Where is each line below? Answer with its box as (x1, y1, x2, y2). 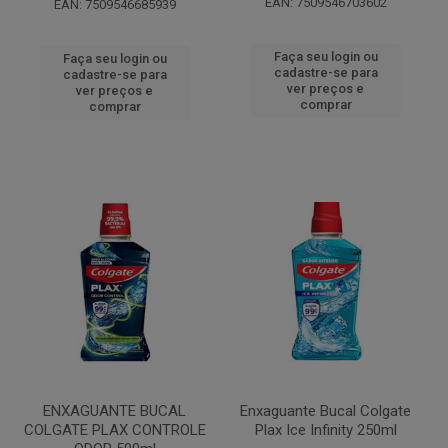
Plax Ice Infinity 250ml (254, 421, 397, 439)
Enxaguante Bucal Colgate (240, 402, 411, 420)
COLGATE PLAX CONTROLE (23, 421, 206, 439)
